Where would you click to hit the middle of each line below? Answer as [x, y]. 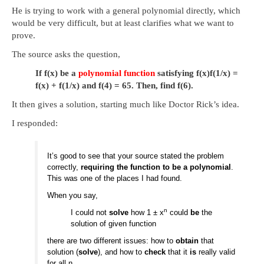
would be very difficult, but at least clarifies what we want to [123, 23]
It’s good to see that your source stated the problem [136, 156]
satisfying [176, 73]
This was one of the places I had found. [115, 179]
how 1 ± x [146, 212]
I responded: [35, 123]
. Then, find [154, 85]
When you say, [73, 196]
